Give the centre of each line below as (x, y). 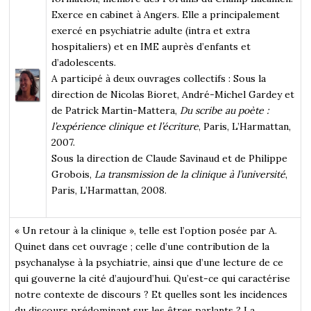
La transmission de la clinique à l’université (190, 174)
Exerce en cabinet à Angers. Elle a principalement (166, 14)
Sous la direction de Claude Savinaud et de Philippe (170, 158)
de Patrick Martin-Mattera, (115, 110)
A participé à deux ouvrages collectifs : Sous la (159, 78)
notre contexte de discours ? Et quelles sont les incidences (151, 294)
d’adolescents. (84, 62)
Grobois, (73, 174)
